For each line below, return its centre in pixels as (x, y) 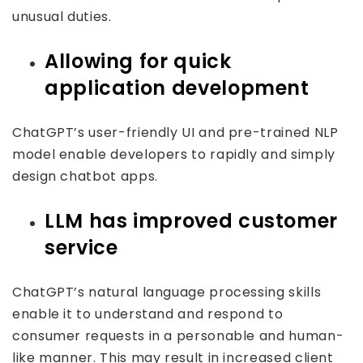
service (81, 248)
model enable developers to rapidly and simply (174, 154)
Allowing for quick (138, 61)
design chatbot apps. (85, 176)
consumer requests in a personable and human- (178, 336)
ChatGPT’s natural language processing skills (167, 292)
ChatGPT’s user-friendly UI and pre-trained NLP (175, 132)
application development (177, 88)
